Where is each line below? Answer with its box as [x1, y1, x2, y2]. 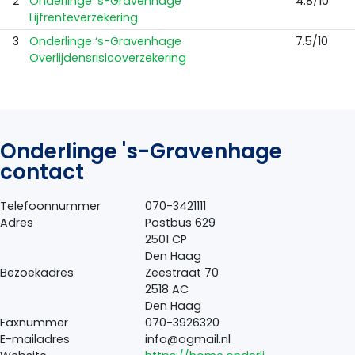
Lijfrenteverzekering [29, 9, 138, 25]
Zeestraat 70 [144, 265, 219, 281]
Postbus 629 [144, 215, 216, 231]
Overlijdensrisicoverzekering [29, 49, 186, 66]
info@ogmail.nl [144, 331, 231, 348]
